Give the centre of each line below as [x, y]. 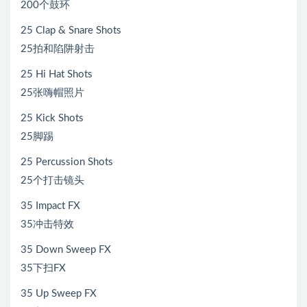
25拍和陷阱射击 [58, 49]
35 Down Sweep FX [66, 249]
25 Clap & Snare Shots [71, 30]
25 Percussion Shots [67, 162]
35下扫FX [43, 268]
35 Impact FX [50, 206]
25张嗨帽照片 [52, 93]
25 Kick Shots [52, 118]
